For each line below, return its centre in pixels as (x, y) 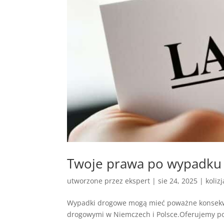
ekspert (138, 180)
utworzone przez (96, 180)
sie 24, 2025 (178, 180)
